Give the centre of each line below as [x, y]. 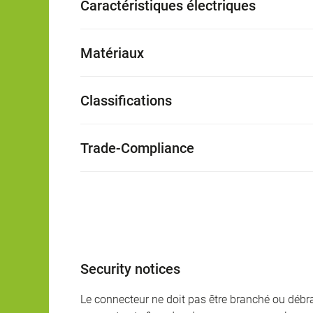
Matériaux [112, 53]
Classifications [126, 101]
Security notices [130, 269]
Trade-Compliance [137, 148]
